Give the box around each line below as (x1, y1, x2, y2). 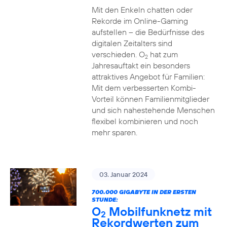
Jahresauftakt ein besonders (91, 60, 190, 70)
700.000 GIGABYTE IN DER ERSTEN (91, 188, 196, 196)
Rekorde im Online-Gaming (91, 16, 188, 26)
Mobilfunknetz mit (105, 204, 212, 219)
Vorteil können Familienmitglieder (91, 94, 209, 104)
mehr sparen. (91, 127, 137, 137)
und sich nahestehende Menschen (91, 105, 215, 115)
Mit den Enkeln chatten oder (91, 5, 193, 15)
